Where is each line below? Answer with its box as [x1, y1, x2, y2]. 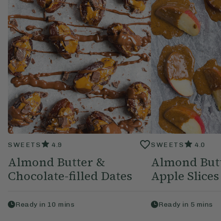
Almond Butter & [8, 154, 105, 171]
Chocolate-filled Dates [8, 168, 132, 184]
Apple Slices [151, 168, 219, 184]
